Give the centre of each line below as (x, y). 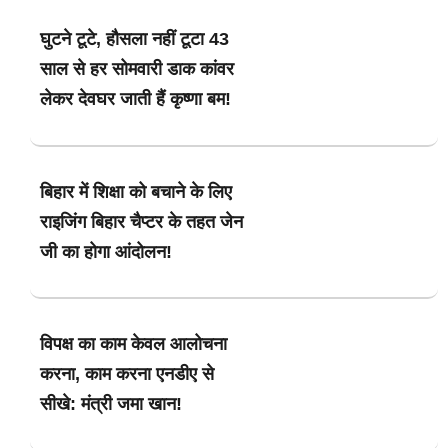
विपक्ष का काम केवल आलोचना (133, 344)
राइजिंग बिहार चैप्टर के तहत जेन (141, 221)
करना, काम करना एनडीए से (127, 374)
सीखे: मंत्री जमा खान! (111, 404)
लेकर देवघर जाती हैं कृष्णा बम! (135, 99)
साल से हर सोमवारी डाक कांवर (137, 69)
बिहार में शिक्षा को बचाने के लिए (138, 191)
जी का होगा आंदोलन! (106, 251)
